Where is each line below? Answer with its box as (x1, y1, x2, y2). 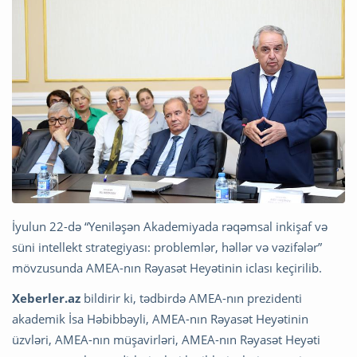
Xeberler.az (12, 290, 80, 307)
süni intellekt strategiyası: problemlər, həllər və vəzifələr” (12, 239, 322, 256)
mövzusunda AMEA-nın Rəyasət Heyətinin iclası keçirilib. (12, 260, 322, 277)
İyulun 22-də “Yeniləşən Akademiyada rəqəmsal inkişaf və (12, 218, 328, 235)
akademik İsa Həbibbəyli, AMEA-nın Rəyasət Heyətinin (12, 311, 308, 328)
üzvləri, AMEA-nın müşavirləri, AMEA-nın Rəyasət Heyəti (12, 331, 320, 348)
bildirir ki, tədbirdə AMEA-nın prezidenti (80, 290, 302, 307)
